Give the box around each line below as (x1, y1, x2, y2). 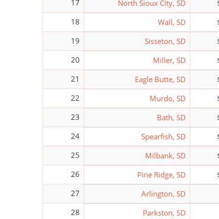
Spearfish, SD (141, 131, 186, 141)
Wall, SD (158, 17, 186, 27)
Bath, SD (157, 112, 186, 122)
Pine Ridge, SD (137, 169, 186, 179)
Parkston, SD (143, 207, 186, 218)
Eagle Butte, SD (135, 74, 186, 84)
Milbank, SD (145, 150, 186, 160)
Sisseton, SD (145, 36, 186, 46)
